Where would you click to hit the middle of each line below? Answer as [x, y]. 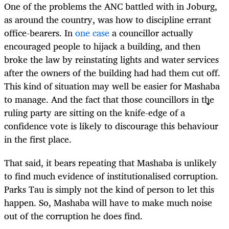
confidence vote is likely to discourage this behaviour [111, 125]
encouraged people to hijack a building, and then [102, 46]
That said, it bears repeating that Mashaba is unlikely [110, 163]
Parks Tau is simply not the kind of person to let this [109, 189]
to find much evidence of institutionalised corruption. [111, 176]
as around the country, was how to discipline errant [108, 19]
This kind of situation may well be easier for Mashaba [112, 86]
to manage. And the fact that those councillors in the [109, 99]
